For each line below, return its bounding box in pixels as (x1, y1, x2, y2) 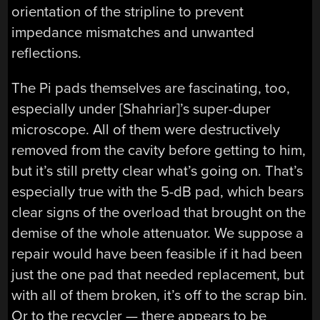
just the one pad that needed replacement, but (11, 265, 305, 284)
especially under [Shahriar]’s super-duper (11, 99, 271, 118)
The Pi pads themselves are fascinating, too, (11, 79, 291, 97)
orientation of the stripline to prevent (11, 2, 244, 21)
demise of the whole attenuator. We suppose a (11, 224, 304, 242)
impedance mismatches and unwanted (11, 23, 255, 41)
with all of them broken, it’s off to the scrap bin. (11, 286, 308, 304)
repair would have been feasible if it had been (11, 244, 303, 263)
